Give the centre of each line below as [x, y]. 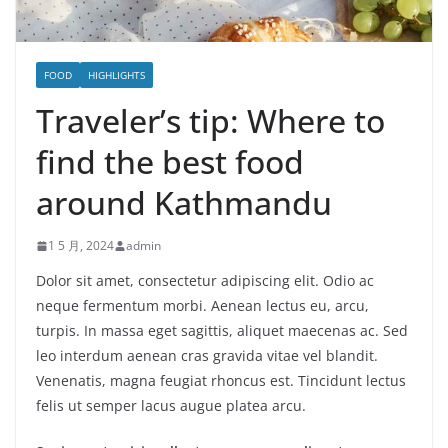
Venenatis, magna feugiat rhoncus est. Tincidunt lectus [221, 381]
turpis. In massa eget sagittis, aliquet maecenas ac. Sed [222, 331]
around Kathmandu [184, 203]
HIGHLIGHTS [116, 75]
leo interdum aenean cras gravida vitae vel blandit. [207, 356]
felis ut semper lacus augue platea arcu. [171, 406]
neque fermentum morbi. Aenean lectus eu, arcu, [202, 306]
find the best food [170, 162]
